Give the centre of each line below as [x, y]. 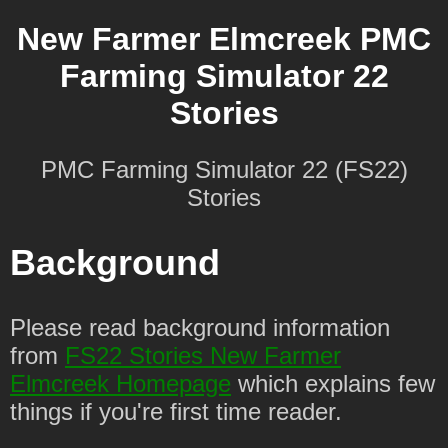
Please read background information [200, 328]
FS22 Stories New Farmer [203, 356]
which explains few [333, 384]
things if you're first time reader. [176, 412]
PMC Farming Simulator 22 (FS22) [224, 170]
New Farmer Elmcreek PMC [224, 39]
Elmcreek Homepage [120, 384]
